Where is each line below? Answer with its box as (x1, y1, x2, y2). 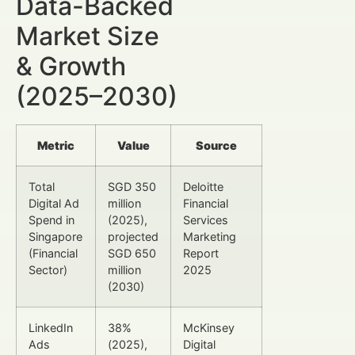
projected (108, 230, 158, 244)
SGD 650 (108, 246, 156, 261)
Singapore (29, 230, 82, 244)
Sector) (29, 263, 67, 277)
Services (183, 213, 228, 227)
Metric (37, 139, 74, 153)
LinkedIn (29, 321, 73, 335)
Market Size (16, 21, 159, 52)
